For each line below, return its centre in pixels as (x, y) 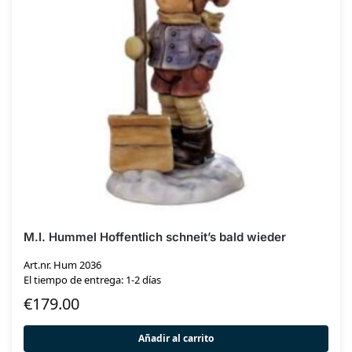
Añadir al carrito (176, 339)
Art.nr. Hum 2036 (62, 264)
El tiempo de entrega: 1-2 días (92, 279)
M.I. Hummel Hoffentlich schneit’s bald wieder (155, 236)
